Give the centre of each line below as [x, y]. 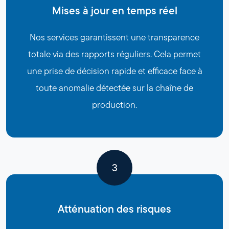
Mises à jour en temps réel [114, 10]
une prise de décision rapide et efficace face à [114, 71]
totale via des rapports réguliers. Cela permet [114, 54]
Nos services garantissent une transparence [114, 37]
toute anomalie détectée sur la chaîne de [114, 88]
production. [114, 105]
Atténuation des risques [114, 209]
